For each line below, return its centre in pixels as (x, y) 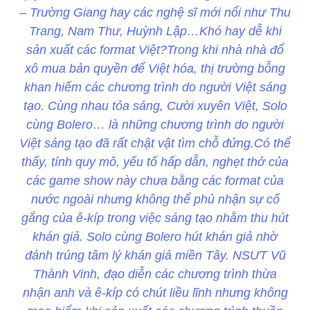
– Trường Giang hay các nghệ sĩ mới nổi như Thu (155, 13)
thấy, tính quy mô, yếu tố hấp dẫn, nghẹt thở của (155, 162)
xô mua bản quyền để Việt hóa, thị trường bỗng (155, 69)
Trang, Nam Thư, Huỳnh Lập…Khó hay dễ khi (155, 31)
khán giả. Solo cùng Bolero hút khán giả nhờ (155, 237)
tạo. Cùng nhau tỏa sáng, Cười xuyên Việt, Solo (155, 106)
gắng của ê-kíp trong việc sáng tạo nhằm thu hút (155, 218)
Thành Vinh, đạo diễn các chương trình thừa (155, 274)
